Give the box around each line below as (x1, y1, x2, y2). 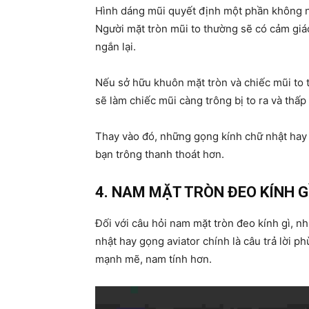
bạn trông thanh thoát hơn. (95, 148, 224, 161)
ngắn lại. (95, 40, 136, 54)
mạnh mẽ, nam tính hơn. (95, 252, 212, 266)
